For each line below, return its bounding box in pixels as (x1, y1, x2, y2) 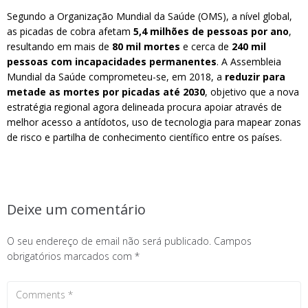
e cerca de (180, 40, 232, 53)
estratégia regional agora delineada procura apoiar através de (7, 100, 282, 113)
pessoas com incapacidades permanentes (7, 55, 217, 68)
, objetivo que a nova (205, 85, 299, 98)
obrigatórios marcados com (7, 250, 135, 263)
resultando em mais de (7, 40, 112, 53)
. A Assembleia (217, 55, 281, 68)
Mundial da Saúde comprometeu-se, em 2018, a (7, 70, 225, 83)
